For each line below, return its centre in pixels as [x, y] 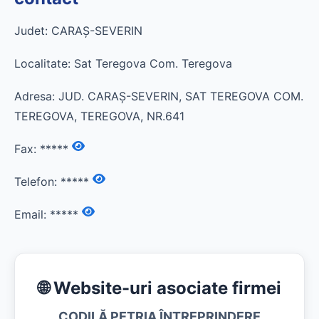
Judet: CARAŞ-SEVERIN [78, 31]
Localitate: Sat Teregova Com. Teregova [123, 63]
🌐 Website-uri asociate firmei [159, 288]
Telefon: [37, 182]
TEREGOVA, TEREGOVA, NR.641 [99, 116]
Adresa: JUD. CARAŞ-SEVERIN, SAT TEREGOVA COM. [159, 96]
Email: [32, 214]
